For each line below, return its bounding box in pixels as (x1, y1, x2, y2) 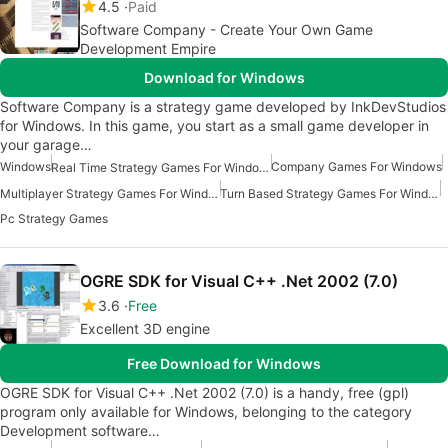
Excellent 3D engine (80, 320, 210, 338)
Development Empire (80, 39, 216, 57)
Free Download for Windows (127, 355, 321, 373)
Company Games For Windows (271, 158, 442, 174)
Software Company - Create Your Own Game (80, 20, 373, 38)
